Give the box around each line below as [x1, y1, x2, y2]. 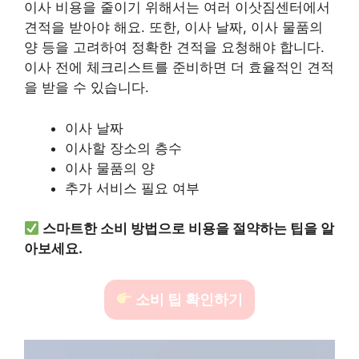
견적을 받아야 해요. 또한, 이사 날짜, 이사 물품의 [24, 19, 323, 35]
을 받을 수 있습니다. [24, 79, 149, 95]
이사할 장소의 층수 [65, 139, 182, 156]
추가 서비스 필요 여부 [65, 179, 200, 196]
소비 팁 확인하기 [132, 290, 244, 308]
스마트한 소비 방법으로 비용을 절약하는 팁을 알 [42, 220, 335, 236]
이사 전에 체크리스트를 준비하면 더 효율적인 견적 [24, 59, 334, 75]
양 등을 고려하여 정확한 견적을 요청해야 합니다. [24, 39, 325, 55]
